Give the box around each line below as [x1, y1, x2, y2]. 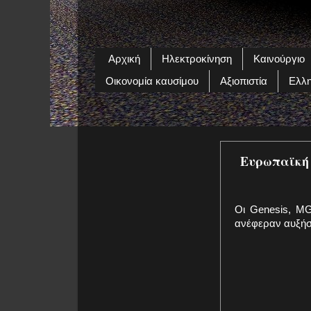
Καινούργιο [253, 53, 305, 65]
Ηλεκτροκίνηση [161, 53, 232, 65]
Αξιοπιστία [220, 75, 267, 87]
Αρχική [108, 53, 140, 65]
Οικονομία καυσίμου [106, 75, 199, 87]
